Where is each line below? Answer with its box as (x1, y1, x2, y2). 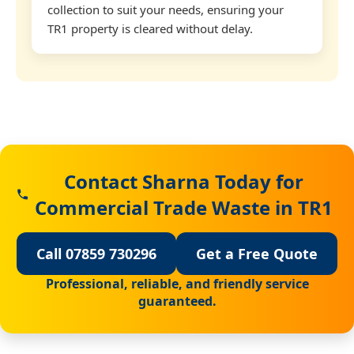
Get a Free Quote (196, 243, 318, 263)
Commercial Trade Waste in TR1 (35, 194, 333, 220)
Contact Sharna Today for (64, 168, 304, 194)
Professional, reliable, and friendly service (45, 274, 309, 292)
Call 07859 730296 (36, 243, 156, 263)
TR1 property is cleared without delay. (47, 20, 253, 36)
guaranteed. (137, 292, 217, 310)
